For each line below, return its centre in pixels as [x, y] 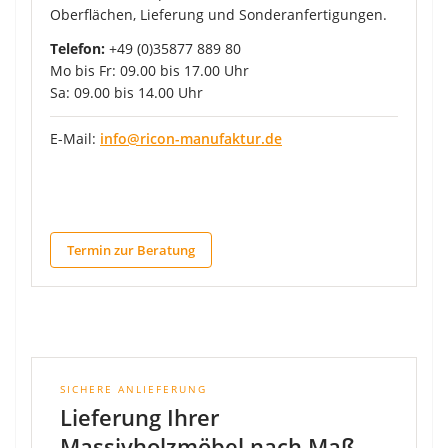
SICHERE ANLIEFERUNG [133, 388]
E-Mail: [75, 138]
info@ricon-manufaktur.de [191, 138]
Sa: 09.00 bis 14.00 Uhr [126, 92]
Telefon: [77, 48]
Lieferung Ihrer [139, 416]
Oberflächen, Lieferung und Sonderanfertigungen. [218, 14]
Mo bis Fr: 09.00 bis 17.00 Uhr [149, 70]
